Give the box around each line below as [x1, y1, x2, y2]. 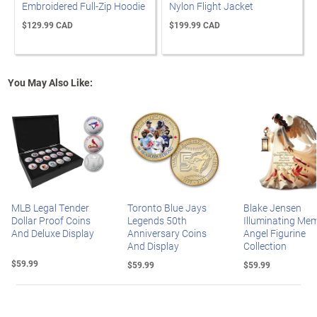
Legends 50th [127, 214, 187, 227]
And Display [127, 239, 179, 253]
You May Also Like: [8, 76, 93, 89]
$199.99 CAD [169, 19, 220, 30]
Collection [243, 239, 287, 253]
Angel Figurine [243, 226, 306, 240]
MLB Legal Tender [11, 201, 89, 214]
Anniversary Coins [127, 226, 207, 240]
